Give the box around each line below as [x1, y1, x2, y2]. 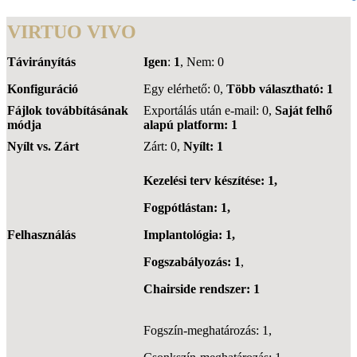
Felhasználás [7, 227, 76, 241]
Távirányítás [7, 54, 76, 69]
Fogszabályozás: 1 [143, 254, 241, 269]
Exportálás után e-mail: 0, [143, 103, 275, 117]
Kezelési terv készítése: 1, [143, 173, 277, 187]
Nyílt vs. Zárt [7, 139, 79, 153]
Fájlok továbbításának [7, 103, 128, 117]
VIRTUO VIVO [7, 21, 136, 42]
